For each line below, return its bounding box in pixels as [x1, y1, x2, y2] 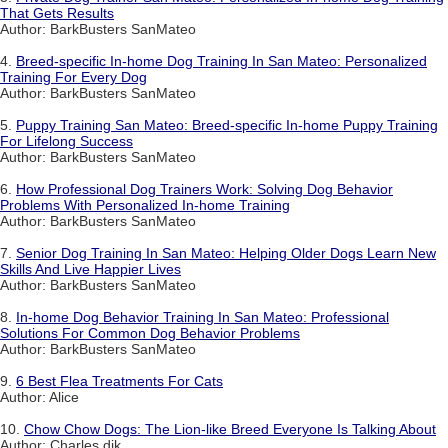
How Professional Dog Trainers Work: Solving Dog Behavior [16, 181, 393, 198]
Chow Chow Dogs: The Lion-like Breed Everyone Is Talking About [24, 421, 436, 438]
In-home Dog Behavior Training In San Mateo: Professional [16, 309, 389, 326]
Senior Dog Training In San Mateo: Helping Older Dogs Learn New [16, 245, 436, 262]
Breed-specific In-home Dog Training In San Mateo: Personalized [16, 53, 427, 70]
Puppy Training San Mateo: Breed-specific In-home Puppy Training [16, 117, 438, 134]
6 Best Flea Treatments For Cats [16, 373, 223, 390]
